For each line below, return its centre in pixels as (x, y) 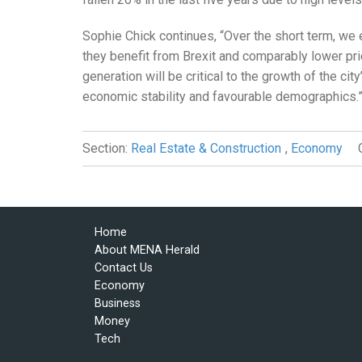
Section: (105, 149)
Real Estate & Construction (206, 149)
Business (118, 304)
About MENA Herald (147, 250)
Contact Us (124, 268)
